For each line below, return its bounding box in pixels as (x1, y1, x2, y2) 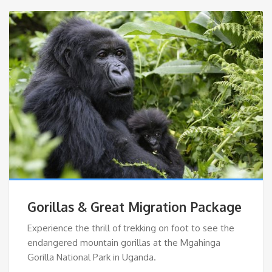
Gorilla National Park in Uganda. (27, 251, 156, 263)
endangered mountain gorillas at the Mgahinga (27, 236, 220, 248)
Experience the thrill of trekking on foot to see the (27, 222, 234, 234)
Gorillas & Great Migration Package (27, 198, 242, 215)
